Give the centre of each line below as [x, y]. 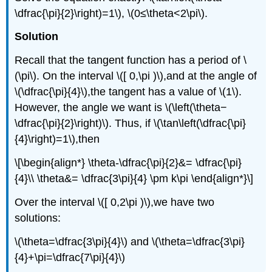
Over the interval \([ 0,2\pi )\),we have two [115, 202]
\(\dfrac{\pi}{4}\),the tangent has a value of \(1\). [128, 92]
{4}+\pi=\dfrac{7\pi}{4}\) [70, 257]
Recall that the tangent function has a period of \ [131, 60]
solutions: [38, 218]
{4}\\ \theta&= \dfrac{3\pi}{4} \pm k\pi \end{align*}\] [134, 178]
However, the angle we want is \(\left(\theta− [121, 108]
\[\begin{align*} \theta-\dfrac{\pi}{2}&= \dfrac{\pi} [128, 163]
